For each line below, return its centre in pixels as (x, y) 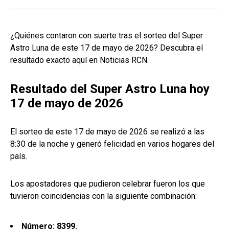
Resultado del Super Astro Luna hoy (110, 89)
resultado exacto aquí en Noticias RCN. (79, 60)
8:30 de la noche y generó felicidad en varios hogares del (112, 144)
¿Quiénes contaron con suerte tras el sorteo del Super (107, 36)
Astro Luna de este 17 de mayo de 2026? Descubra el (107, 48)
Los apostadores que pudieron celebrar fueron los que (108, 184)
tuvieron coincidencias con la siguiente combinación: (104, 196)
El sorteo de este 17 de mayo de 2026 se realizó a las (107, 132)
